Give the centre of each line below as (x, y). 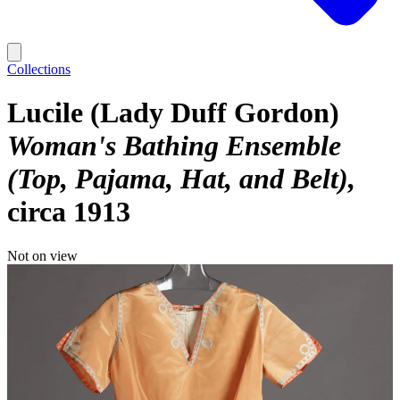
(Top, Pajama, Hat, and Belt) (178, 179)
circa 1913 (69, 212)
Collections (39, 69)
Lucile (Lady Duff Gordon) (173, 113)
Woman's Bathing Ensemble (174, 146)
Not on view (42, 255)
